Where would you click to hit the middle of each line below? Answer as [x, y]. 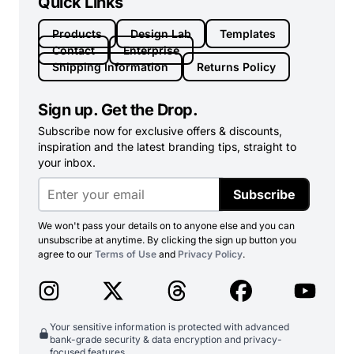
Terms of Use [126, 254]
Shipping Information [110, 66]
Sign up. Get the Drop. [118, 109]
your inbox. [67, 162]
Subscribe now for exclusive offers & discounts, [160, 130]
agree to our [66, 254]
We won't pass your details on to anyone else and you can [166, 225]
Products [77, 33]
